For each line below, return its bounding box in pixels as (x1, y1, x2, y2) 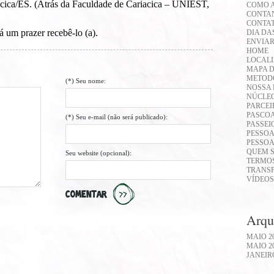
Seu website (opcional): (65, 149, 131, 157)
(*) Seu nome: (65, 77, 106, 84)
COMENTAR (65, 191, 107, 199)
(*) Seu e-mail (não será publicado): (65, 113, 168, 120)
